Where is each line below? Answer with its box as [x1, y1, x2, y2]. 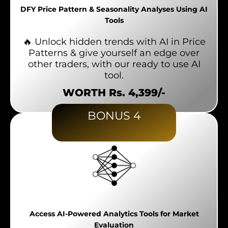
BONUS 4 [87, 109, 141, 123]
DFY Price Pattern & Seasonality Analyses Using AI [20, 5, 208, 14]
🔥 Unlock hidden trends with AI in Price [22, 36, 206, 48]
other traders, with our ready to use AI [27, 59, 201, 70]
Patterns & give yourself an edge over [28, 47, 199, 59]
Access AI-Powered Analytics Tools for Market [29, 210, 199, 218]
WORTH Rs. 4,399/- [63, 87, 165, 99]
